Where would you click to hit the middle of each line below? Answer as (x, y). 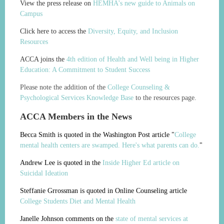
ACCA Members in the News (76, 116)
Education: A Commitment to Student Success (85, 69)
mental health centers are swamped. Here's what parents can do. (110, 145)
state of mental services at (152, 219)
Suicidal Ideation (44, 173)
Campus (31, 13)
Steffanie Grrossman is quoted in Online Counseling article (103, 191)
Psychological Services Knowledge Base (77, 97)
